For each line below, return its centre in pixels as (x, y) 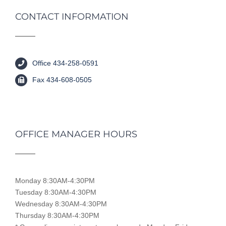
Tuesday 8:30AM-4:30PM (56, 192)
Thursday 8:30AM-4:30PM (57, 216)
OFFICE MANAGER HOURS (76, 134)
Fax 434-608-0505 (62, 80)
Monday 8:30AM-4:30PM (55, 181)
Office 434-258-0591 (65, 63)
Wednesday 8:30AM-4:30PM (61, 204)
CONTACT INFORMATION (72, 17)
